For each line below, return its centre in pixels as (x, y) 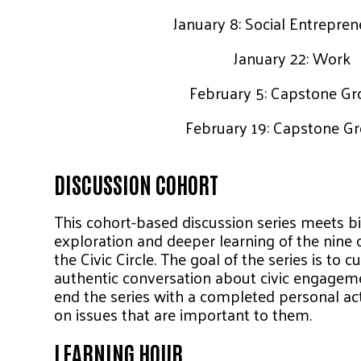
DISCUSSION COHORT (136, 183)
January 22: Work (292, 58)
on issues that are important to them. (183, 314)
